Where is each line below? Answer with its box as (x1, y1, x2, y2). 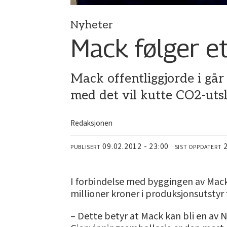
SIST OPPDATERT (174, 142, 222, 152)
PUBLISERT (70, 142, 101, 152)
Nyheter (70, 19, 113, 32)
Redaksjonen (70, 118, 113, 129)
